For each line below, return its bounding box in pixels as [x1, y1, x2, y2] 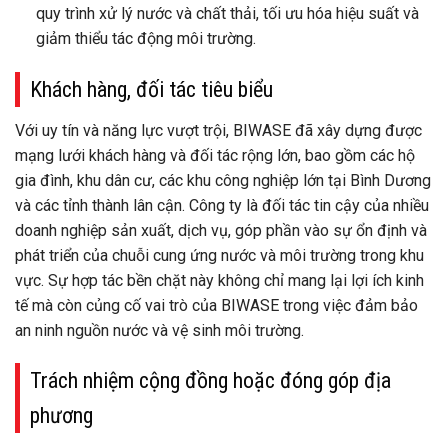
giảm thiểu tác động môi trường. [35, 28, 256, 48]
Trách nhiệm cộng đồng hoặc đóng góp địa [30, 368, 391, 394]
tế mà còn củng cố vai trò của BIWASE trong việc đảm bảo [15, 295, 418, 315]
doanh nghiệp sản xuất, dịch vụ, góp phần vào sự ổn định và [15, 220, 427, 240]
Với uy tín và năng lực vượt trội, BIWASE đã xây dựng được [15, 120, 422, 140]
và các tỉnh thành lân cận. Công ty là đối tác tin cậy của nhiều [15, 195, 429, 215]
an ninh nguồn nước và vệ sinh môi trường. [15, 320, 304, 340]
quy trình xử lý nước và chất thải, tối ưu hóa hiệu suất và [35, 3, 419, 23]
